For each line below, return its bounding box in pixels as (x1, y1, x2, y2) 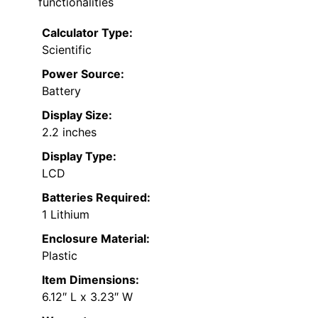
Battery (42, 83, 81, 98)
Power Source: (42, 66, 124, 81)
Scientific (42, 42, 92, 57)
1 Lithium (42, 207, 89, 221)
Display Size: (42, 107, 112, 122)
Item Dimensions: (42, 272, 139, 287)
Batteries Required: (42, 190, 150, 204)
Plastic (42, 248, 77, 263)
